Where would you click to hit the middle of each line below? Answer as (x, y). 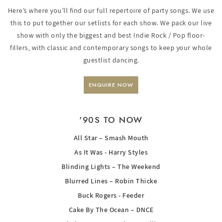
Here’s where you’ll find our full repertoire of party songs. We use (111, 10)
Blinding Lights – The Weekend (111, 166)
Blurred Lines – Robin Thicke (111, 181)
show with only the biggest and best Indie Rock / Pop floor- (111, 35)
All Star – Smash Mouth (111, 138)
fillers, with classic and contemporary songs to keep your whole (111, 47)
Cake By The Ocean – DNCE (111, 209)
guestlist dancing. (111, 60)
